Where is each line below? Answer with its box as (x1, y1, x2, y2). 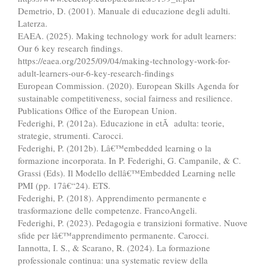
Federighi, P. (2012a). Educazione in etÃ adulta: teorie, (18, 116, 224, 129)
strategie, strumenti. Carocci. (18, 129, 123, 141)
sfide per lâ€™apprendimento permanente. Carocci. (18, 229, 209, 241)
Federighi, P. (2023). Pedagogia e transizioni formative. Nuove (18, 216, 248, 229)
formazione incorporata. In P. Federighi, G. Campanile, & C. (18, 154, 241, 166)
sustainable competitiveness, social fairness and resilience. (18, 91, 233, 104)
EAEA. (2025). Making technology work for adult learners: (18, 29, 236, 42)
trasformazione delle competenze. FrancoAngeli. (18, 204, 197, 216)
